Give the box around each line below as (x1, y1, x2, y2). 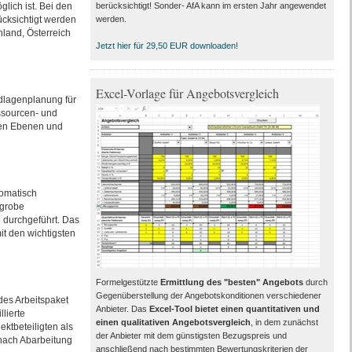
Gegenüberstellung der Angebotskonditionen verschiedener (95, 291, 321, 300)
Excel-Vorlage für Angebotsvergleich (95, 85, 279, 101)
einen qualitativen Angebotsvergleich (95, 317, 251, 327)
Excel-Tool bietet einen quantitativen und (148, 304, 320, 313)
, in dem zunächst (250, 317, 318, 327)
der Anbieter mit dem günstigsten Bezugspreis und (95, 331, 287, 340)
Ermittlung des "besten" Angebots (159, 277, 303, 287)
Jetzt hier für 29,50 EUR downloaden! (95, 41, 238, 50)
